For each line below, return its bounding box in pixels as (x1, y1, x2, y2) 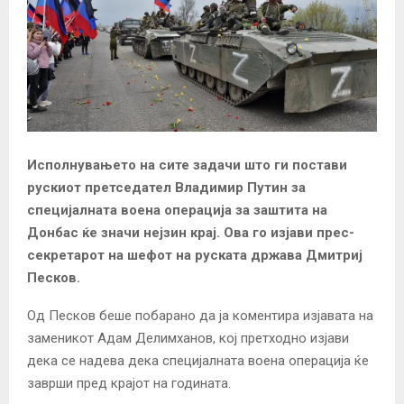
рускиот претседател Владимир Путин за (27, 179, 306, 196)
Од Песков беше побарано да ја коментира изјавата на (27, 307, 373, 324)
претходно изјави (241, 329, 349, 346)
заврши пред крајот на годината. (27, 374, 231, 391)
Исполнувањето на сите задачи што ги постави (27, 156, 347, 173)
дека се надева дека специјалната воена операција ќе (27, 352, 369, 369)
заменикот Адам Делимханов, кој (27, 329, 241, 346)
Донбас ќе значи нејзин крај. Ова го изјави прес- (27, 224, 354, 241)
